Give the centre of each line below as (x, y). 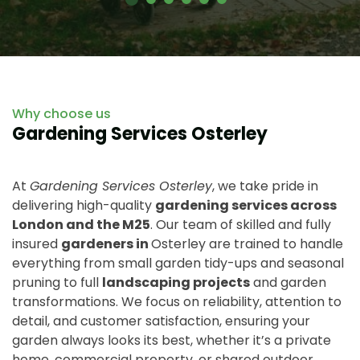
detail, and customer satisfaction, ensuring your (161, 321)
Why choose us (61, 113)
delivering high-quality (84, 205)
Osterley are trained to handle (247, 243)
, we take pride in (265, 186)
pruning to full (57, 282)
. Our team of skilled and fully (241, 224)
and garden (288, 282)
